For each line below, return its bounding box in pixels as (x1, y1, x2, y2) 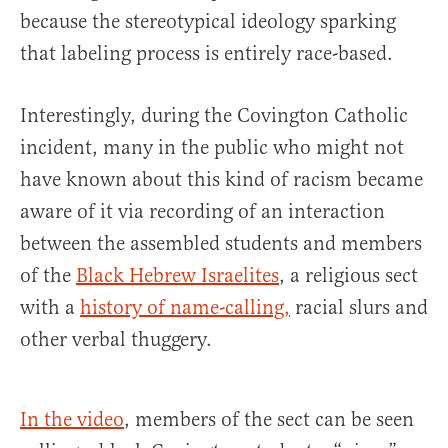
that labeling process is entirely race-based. (20, 41, 393, 67)
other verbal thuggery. (20, 327, 212, 353)
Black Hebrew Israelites (76, 263, 279, 289)
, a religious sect (279, 263, 418, 289)
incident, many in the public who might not (20, 135, 404, 161)
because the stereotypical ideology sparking (20, 9, 396, 35)
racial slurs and (290, 295, 428, 321)
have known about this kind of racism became (20, 167, 423, 193)
